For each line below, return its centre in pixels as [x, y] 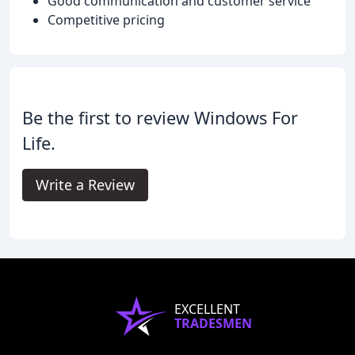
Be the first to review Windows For [160, 117]
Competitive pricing [106, 19]
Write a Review [85, 184]
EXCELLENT [207, 309]
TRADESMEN [213, 323]
